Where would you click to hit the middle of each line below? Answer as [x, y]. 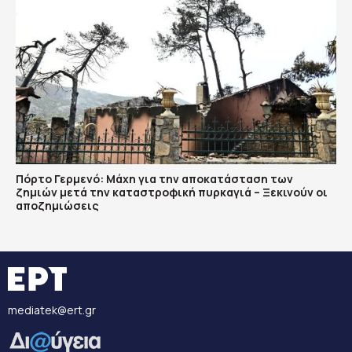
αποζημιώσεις [57, 206]
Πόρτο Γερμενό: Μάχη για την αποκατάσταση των [154, 179]
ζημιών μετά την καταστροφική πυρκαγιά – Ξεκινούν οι [172, 192]
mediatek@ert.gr [52, 310]
